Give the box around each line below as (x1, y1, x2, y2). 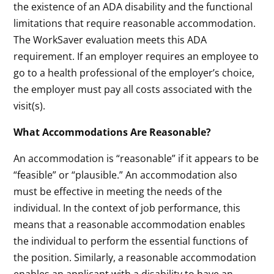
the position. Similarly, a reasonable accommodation (13, 250, 257, 264)
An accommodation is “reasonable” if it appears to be (13, 151, 259, 165)
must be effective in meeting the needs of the (13, 184, 223, 198)
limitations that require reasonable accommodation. (13, 16, 256, 30)
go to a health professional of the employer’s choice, (13, 65, 255, 80)
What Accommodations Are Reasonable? (13, 125, 212, 139)
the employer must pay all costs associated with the (13, 82, 253, 96)
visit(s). (13, 98, 46, 113)
